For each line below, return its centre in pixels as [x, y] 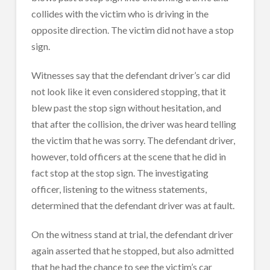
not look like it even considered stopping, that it [128, 91]
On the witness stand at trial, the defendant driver [132, 234]
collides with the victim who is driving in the [120, 13]
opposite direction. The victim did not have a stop [132, 30]
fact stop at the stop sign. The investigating [120, 172]
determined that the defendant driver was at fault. [133, 205]
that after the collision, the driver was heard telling [133, 124]
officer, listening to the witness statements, [119, 189]
